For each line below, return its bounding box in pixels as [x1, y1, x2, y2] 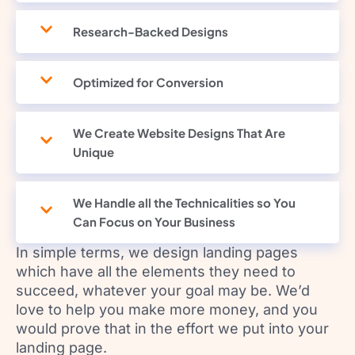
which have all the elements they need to [16, 262, 296, 280]
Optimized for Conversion [73, 74, 223, 90]
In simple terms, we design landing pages [16, 243, 298, 261]
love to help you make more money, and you [16, 300, 318, 318]
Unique [73, 143, 114, 159]
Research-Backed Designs [73, 23, 228, 39]
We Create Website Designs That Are [73, 124, 285, 140]
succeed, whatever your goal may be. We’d [16, 281, 310, 299]
